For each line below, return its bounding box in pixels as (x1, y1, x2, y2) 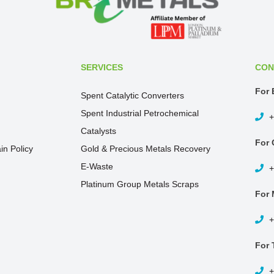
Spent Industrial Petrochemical (81, 108, 199, 118)
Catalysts (81, 126, 116, 136)
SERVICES (81, 62, 123, 72)
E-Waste (81, 161, 113, 171)
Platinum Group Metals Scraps (81, 179, 199, 189)
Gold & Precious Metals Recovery (81, 144, 210, 154)
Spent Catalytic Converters (81, 91, 184, 100)
